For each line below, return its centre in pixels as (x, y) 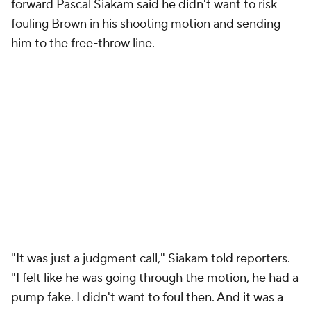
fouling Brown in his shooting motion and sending (146, 24)
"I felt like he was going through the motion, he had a (155, 278)
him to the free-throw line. (83, 43)
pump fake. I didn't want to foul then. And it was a (147, 297)
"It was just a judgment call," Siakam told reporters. (151, 259)
